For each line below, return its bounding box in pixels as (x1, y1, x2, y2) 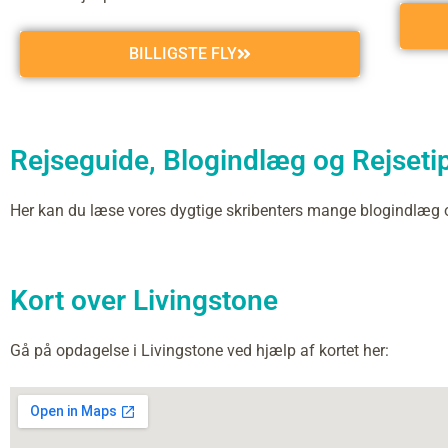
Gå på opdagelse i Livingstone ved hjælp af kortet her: (10, 341, 389, 360)
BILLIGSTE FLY (129, 44, 237, 63)
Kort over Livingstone (10, 284, 278, 317)
